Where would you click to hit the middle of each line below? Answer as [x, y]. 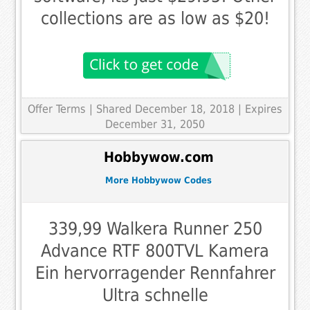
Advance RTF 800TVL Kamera [155, 250]
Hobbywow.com [158, 158]
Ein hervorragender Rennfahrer [155, 273]
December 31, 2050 [155, 124]
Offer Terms [57, 109]
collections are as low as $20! [155, 18]
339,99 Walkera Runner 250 [155, 228]
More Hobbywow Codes [158, 181]
